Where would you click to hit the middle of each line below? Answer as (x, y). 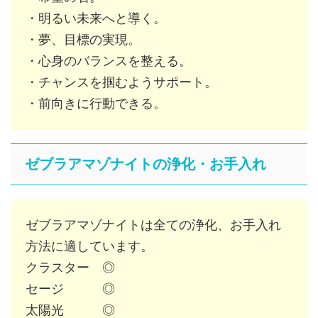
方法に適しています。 (89, 246)
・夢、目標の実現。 (83, 39)
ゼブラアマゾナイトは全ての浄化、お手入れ (153, 224)
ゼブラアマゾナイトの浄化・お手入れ (146, 164)
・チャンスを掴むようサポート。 (121, 82)
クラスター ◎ (70, 267)
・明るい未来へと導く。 (96, 18)
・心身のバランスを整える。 (109, 60)
